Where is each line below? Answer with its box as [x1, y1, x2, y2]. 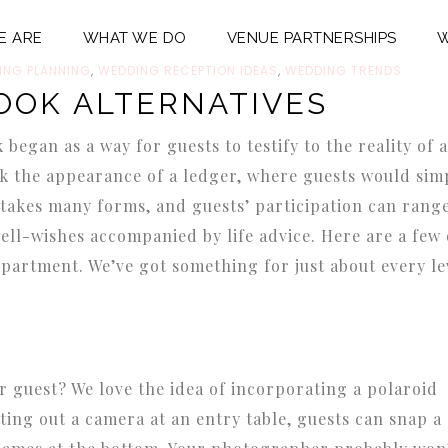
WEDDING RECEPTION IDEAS [98, 62, 278, 79]
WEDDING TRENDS [285, 62, 402, 79]
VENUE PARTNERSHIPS [226, 29, 397, 47]
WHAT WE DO [82, 29, 187, 47]
